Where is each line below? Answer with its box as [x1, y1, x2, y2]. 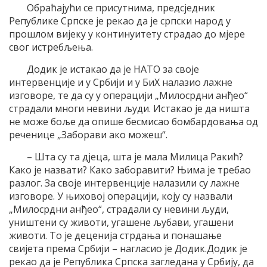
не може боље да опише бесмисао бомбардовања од [9, 115, 258, 129]
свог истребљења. [9, 41, 93, 54]
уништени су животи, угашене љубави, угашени [9, 216, 234, 229]
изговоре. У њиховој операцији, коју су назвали [9, 190, 232, 203]
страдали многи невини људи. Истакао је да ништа [9, 102, 250, 116]
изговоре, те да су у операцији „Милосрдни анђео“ [9, 89, 248, 103]
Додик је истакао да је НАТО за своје [27, 63, 199, 76]
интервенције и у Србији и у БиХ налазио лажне [9, 76, 232, 89]
